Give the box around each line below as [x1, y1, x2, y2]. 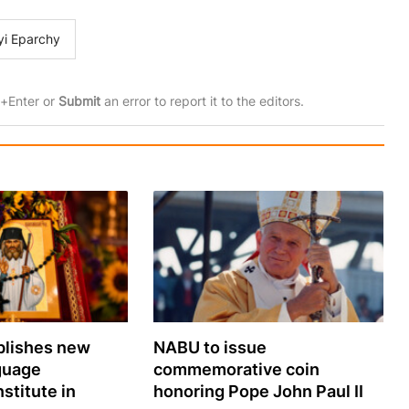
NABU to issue [152, 338, 267, 358]
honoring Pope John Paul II [152, 382, 363, 402]
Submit [58, 93, 100, 110]
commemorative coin [152, 360, 320, 380]
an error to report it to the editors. [100, 93, 304, 110]
